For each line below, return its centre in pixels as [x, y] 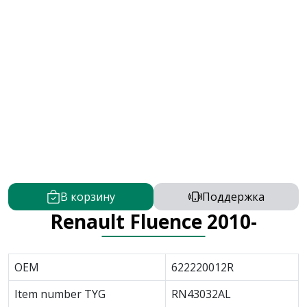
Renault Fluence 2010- [153, 221]
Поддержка [233, 197]
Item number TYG [60, 294]
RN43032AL [201, 294]
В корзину [88, 197]
